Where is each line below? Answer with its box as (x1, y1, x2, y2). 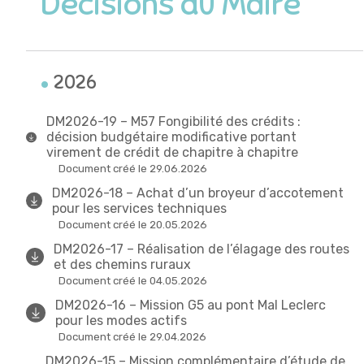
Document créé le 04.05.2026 (58, 275, 207, 288)
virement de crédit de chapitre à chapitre (45, 145, 298, 161)
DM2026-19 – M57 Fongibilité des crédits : (45, 114, 301, 130)
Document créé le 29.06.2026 (58, 162, 207, 175)
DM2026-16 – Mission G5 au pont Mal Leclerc (54, 297, 326, 314)
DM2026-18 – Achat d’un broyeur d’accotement (52, 185, 344, 201)
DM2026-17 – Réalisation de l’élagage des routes (53, 241, 349, 258)
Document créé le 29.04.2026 (58, 331, 206, 344)
